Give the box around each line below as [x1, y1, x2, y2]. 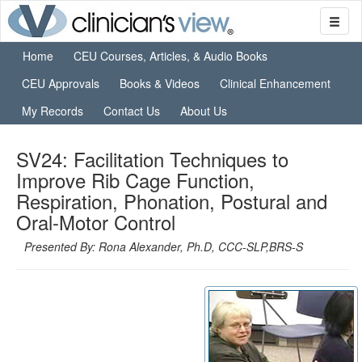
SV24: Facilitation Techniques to [16, 145, 288, 173]
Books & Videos [120, 75, 200, 91]
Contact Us [103, 103, 160, 119]
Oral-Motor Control [16, 208, 175, 236]
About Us [180, 103, 227, 119]
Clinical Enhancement [220, 75, 330, 91]
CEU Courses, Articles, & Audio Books [74, 48, 267, 64]
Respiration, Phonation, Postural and [16, 187, 327, 215]
